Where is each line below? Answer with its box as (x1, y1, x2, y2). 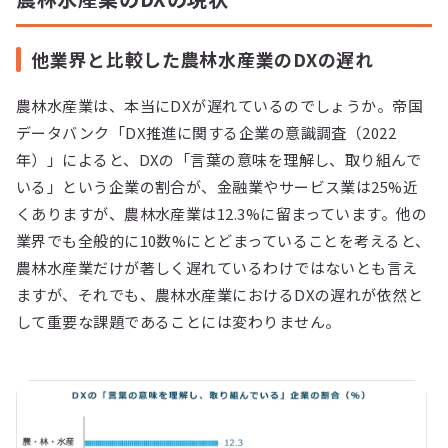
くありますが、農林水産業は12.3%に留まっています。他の (16, 203, 428, 225)
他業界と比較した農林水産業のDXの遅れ (31, 46, 374, 73)
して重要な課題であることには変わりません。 (16, 311, 341, 333)
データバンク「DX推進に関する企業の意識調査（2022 (16, 122, 397, 144)
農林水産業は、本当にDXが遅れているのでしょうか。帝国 (16, 95, 424, 117)
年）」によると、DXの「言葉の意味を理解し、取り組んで (16, 149, 422, 171)
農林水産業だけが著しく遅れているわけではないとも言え (16, 257, 418, 279)
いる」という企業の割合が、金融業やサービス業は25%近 (16, 176, 419, 198)
